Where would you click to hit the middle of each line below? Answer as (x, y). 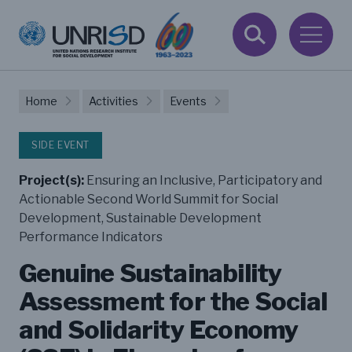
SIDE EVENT (60, 145)
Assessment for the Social (173, 301)
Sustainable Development (184, 218)
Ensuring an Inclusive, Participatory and (204, 180)
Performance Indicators (91, 236)
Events (188, 101)
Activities (114, 101)
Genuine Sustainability (151, 273)
